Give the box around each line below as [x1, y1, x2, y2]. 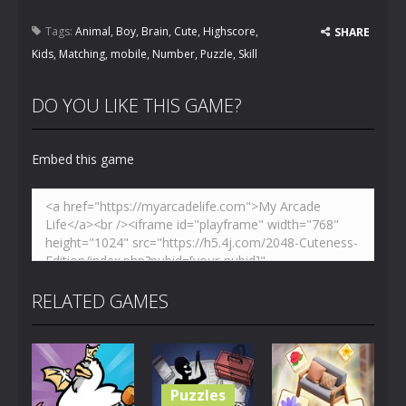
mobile [111, 46, 147, 62]
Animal [75, 24, 111, 39]
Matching [59, 46, 105, 62]
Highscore [203, 24, 256, 39]
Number [152, 46, 195, 62]
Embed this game [32, 150, 134, 168]
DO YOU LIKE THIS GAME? [32, 93, 242, 118]
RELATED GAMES [32, 289, 169, 314]
